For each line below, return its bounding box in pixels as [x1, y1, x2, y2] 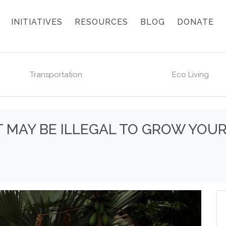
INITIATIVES [11, 17, 63, 27]
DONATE [177, 17, 214, 27]
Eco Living [172, 70, 209, 79]
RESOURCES [75, 17, 128, 27]
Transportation [30, 70, 83, 79]
